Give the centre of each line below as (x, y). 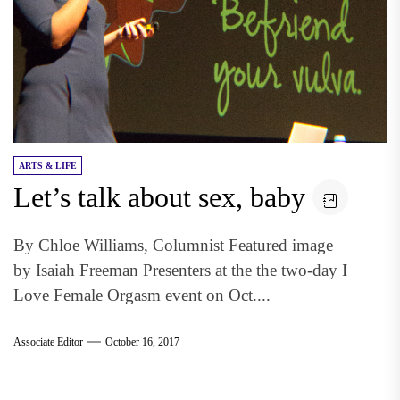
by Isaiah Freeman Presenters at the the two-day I (180, 270)
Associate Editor (48, 342)
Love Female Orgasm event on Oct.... (142, 295)
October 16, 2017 (142, 342)
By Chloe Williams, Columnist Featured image (173, 245)
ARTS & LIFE (48, 166)
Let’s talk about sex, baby (159, 197)
